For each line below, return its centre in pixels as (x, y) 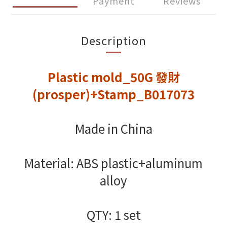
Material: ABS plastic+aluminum (113, 163)
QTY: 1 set (113, 215)
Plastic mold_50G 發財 (113, 77)
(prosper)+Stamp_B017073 (113, 94)
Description (113, 40)
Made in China (113, 128)
